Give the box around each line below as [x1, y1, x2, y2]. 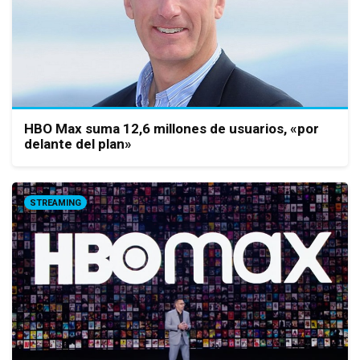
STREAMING [30, 197, 81, 208]
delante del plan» [24, 135, 132, 152]
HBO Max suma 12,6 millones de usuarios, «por [24, 120, 319, 137]
